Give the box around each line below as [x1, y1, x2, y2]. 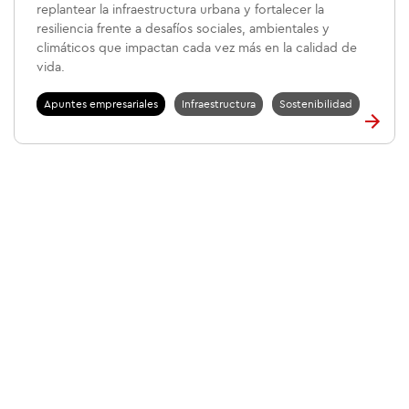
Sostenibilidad [279, 99, 352, 110]
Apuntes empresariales [44, 99, 158, 110]
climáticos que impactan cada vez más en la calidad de [37, 42, 357, 55]
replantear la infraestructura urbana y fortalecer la [37, 4, 324, 16]
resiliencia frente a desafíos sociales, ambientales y [37, 23, 330, 36]
